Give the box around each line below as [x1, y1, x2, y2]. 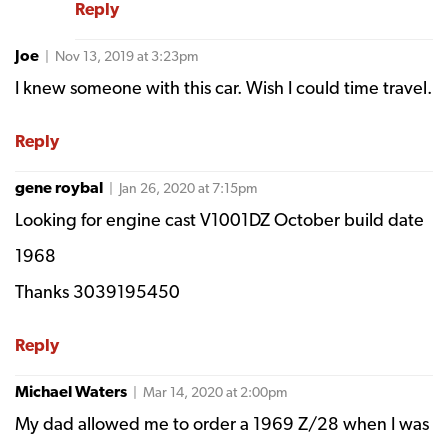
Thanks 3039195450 [15, 280, 180, 302]
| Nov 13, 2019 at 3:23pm [42, 47, 198, 64]
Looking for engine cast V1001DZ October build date [15, 208, 424, 230]
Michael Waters [15, 381, 127, 401]
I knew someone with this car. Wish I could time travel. [15, 76, 432, 98]
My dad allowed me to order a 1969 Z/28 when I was [15, 412, 429, 434]
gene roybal [15, 177, 103, 197]
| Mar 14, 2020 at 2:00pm [130, 383, 287, 400]
